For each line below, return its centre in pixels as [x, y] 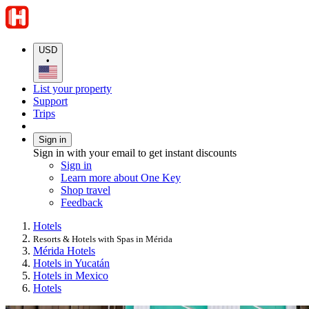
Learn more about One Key [121, 177]
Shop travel [86, 190]
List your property [72, 88]
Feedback [82, 202]
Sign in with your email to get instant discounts [135, 152]
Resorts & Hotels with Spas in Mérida [103, 239]
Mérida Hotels [64, 250]
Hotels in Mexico [71, 275]
